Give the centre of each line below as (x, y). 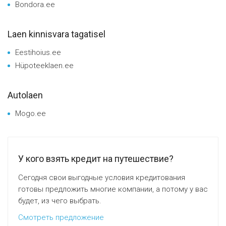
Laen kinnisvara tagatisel (56, 34)
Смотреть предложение (61, 217)
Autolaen (25, 95)
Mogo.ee (31, 113)
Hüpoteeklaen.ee (44, 65)
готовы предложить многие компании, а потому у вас (113, 189)
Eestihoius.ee (38, 52)
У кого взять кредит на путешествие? (96, 158)
